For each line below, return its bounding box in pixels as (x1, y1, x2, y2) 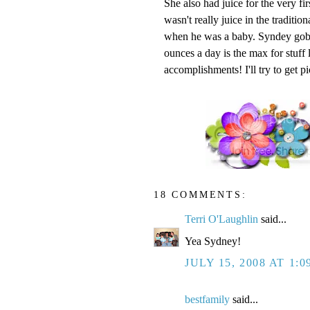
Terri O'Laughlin (185, 213, 258, 226)
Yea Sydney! (185, 235, 241, 248)
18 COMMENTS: (154, 188, 247, 200)
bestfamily (185, 293, 230, 306)
